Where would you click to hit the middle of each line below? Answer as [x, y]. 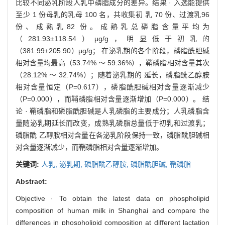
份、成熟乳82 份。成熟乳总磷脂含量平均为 [113, 26]
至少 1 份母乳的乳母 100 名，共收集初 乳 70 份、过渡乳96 [113, 14]
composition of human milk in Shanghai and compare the [113, 210]
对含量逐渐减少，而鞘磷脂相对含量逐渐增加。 [89, 147]
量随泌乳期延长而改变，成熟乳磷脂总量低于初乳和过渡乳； [113, 123]
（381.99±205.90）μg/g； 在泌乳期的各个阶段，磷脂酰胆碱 [113, 50]
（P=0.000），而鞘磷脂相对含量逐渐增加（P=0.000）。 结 [113, 99]
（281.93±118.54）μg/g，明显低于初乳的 [113, 38]
